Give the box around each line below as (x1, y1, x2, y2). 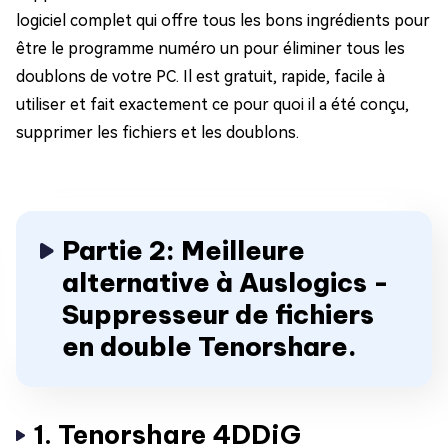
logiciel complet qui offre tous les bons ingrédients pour (16, 11, 430, 31)
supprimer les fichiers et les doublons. (16, 123, 299, 143)
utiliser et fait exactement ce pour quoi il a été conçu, (16, 95, 409, 115)
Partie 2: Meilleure (62, 234, 305, 268)
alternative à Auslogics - (62, 266, 389, 300)
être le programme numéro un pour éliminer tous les (16, 39, 405, 59)
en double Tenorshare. (62, 330, 357, 364)
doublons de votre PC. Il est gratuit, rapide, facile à (16, 67, 385, 87)
